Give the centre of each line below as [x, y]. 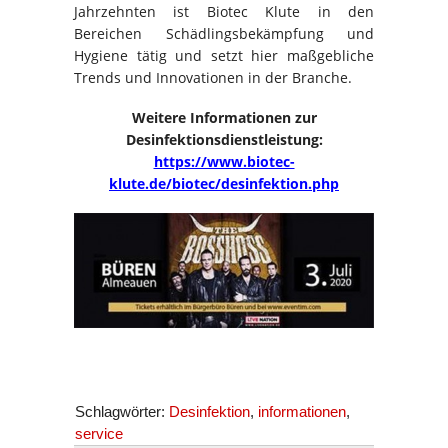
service [99, 434]
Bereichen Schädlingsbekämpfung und [224, 34]
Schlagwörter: [122, 412]
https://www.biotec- [224, 162]
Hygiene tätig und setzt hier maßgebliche [224, 56]
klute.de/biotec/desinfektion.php [224, 184]
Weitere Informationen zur [224, 118]
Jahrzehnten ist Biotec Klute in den [224, 12]
